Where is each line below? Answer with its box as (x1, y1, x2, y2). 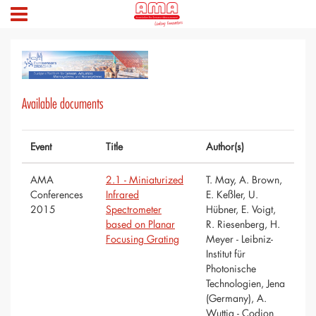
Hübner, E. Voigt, (206, 202, 276, 217)
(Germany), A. (206, 291, 267, 305)
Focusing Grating (106, 232, 179, 246)
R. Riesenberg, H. (206, 217, 280, 231)
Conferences (30, 188, 83, 202)
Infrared (106, 188, 139, 202)
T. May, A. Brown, (206, 173, 282, 187)
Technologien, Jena (206, 276, 285, 291)
